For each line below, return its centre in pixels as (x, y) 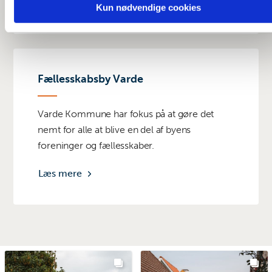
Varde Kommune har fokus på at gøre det (126, 114)
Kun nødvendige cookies (148, 7)
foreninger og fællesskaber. (96, 145)
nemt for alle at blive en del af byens (114, 130)
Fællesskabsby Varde (91, 79)
